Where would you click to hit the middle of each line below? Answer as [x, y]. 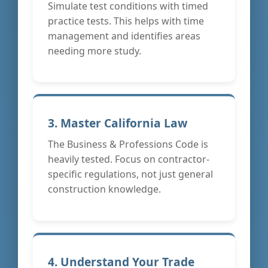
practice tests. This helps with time [126, 21]
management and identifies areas [124, 36]
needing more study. [95, 51]
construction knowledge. [104, 189]
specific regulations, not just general [130, 174]
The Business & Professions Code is [128, 144]
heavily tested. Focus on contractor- [129, 159]
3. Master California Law [118, 123]
